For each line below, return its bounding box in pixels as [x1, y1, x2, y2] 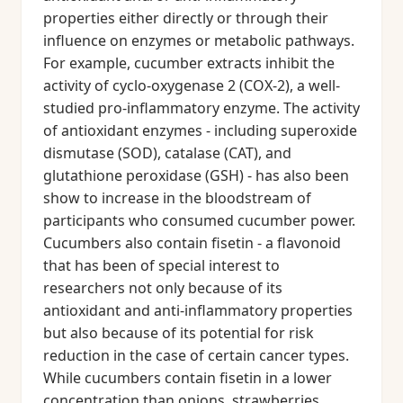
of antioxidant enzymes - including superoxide [43, 121, 357, 140]
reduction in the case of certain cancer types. [43, 345, 349, 365]
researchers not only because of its [43, 278, 282, 298]
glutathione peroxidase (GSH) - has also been [43, 166, 349, 185]
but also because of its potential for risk [43, 323, 314, 343]
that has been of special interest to [43, 255, 280, 275]
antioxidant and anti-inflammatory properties [43, 300, 353, 320]
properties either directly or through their [43, 8, 328, 28]
